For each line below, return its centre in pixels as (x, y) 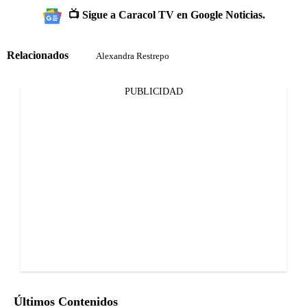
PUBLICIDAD (153, 91)
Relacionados (38, 56)
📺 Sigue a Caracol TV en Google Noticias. (167, 14)
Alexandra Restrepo (133, 56)
